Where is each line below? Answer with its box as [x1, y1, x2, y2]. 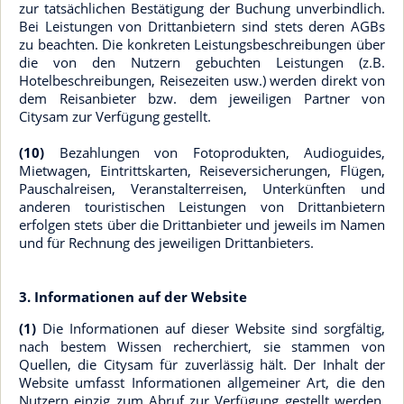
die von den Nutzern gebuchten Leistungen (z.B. [19, 53, 385, 71]
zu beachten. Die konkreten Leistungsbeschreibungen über [19, 35, 385, 53]
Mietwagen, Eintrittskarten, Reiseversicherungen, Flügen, [19, 161, 385, 179]
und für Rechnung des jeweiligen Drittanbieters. [19, 234, 314, 252]
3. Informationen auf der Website [19, 288, 247, 306]
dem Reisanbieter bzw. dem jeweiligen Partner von [19, 89, 385, 107]
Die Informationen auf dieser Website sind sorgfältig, [36, 319, 385, 337]
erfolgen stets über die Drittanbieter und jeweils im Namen [19, 216, 385, 234]
